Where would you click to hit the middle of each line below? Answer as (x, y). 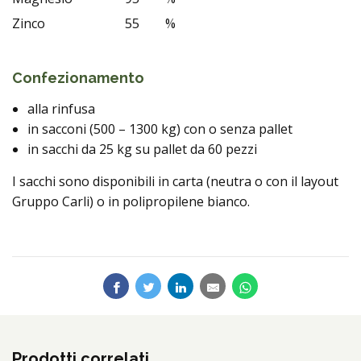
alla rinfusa (61, 109)
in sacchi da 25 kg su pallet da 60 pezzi (142, 149)
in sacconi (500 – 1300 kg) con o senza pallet (160, 129)
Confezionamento (78, 78)
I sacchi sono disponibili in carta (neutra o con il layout (175, 181)
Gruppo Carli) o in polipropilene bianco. (131, 201)
